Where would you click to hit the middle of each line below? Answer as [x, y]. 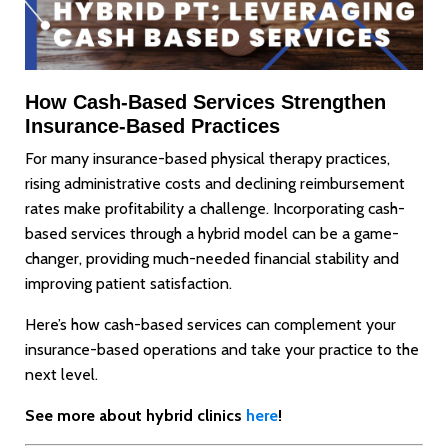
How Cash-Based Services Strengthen [205, 102]
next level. [61, 375]
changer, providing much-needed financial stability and [212, 259]
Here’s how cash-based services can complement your [210, 325]
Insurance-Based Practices [152, 126]
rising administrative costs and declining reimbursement [215, 184]
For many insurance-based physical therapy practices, [207, 159]
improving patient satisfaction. [128, 284]
